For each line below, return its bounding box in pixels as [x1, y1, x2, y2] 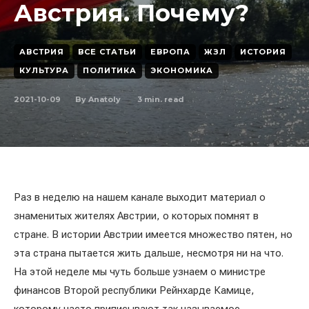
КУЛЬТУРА [19, 66, 69, 75]
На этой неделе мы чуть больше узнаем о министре [14, 266, 266, 278]
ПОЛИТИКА [83, 66, 137, 75]
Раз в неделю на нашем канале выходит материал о [14, 191, 266, 203]
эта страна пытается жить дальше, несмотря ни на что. [14, 247, 283, 259]
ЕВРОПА [150, 47, 190, 57]
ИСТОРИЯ [240, 47, 286, 57]
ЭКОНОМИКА [150, 66, 213, 75]
